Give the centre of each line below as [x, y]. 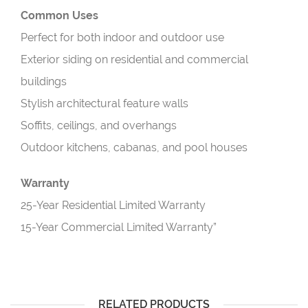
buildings [44, 81]
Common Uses [59, 15]
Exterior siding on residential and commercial [134, 59]
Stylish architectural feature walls [104, 103]
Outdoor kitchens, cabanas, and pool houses [134, 147]
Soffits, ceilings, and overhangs [99, 125]
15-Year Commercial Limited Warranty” [119, 227]
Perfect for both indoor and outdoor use [122, 37]
